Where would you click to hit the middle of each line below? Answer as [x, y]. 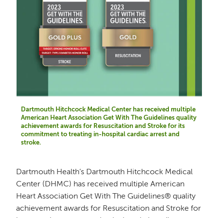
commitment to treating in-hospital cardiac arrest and [100, 134]
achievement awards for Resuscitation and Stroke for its [103, 126]
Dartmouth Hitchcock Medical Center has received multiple [108, 109]
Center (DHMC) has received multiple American [100, 185]
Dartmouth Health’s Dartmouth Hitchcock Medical [105, 173]
